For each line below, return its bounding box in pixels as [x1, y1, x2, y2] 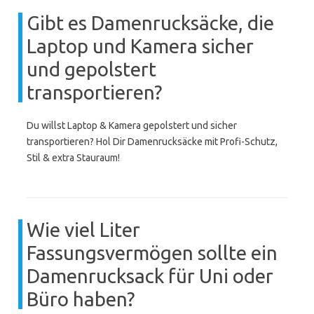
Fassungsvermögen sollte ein [27, 242, 278, 264]
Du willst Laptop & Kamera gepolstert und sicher [27, 120, 237, 131]
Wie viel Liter [27, 219, 140, 240]
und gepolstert [27, 58, 156, 80]
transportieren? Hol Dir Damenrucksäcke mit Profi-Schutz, [27, 136, 278, 147]
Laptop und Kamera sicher [27, 35, 254, 57]
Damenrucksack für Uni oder [27, 265, 273, 287]
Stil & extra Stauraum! [27, 152, 120, 163]
